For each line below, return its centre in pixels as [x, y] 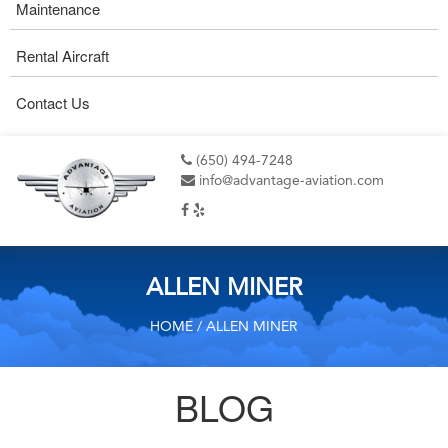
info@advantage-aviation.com [290, 181]
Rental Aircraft [62, 55]
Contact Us [53, 102]
